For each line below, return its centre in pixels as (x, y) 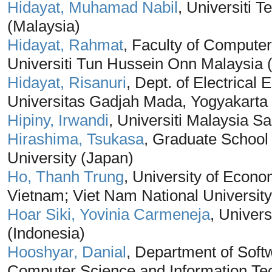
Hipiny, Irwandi (58, 120)
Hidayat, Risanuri (67, 82)
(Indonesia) (46, 233)
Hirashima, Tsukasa (76, 139)
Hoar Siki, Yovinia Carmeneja (109, 214)
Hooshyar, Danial (67, 252)
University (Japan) (70, 158)
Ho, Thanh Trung (66, 176)
